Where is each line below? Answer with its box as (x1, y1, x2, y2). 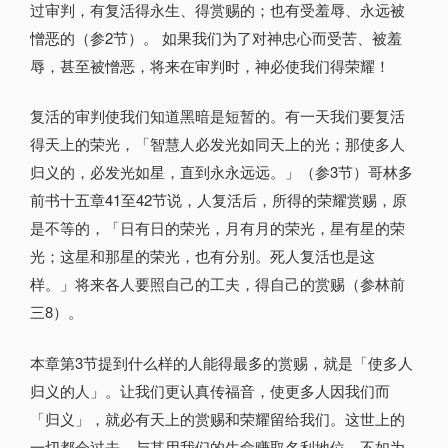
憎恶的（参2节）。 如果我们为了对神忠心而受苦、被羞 (30, 26, 402, 48)
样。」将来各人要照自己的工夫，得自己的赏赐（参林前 (30, 273, 405, 295)
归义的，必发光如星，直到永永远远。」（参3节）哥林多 (30, 161, 413, 183)
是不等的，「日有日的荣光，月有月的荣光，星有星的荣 (30, 217, 405, 239)
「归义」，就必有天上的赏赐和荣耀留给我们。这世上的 (30, 407, 405, 429)
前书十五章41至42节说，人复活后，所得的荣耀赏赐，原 (30, 189, 407, 211)
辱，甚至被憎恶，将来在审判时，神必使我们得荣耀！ (30, 54, 390, 76)
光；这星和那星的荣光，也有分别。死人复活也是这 (30, 245, 375, 267)
